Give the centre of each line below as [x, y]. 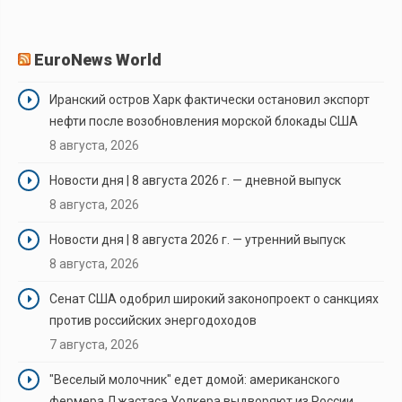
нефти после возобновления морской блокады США [204, 121]
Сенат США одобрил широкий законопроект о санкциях [214, 298]
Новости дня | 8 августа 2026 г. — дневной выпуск [195, 180]
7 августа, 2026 [94, 344]
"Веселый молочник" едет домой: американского [195, 379]
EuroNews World [98, 59]
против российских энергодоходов [153, 320]
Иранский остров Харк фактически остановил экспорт [210, 99]
